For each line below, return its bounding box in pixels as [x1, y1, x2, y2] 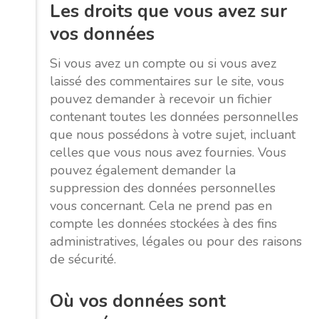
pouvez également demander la [50, 161, 236, 179]
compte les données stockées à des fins [50, 214, 277, 232]
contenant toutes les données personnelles [50, 108, 298, 125]
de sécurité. [50, 250, 116, 268]
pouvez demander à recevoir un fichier [50, 90, 272, 108]
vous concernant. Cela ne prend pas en [50, 197, 272, 214]
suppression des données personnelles [50, 179, 276, 197]
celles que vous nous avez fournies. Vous [50, 143, 286, 161]
